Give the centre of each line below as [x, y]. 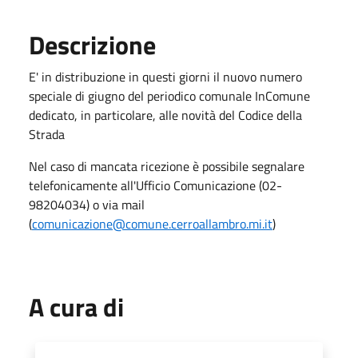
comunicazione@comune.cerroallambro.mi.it [152, 223]
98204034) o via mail [87, 204]
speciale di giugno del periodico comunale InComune [169, 95]
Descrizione [92, 44]
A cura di [76, 306]
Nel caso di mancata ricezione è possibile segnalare [167, 166]
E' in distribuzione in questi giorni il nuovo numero [165, 76]
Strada [47, 134]
